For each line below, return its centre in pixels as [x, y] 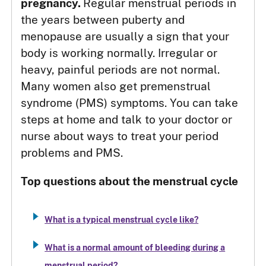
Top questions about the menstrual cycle [130, 181]
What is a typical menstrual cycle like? [122, 219]
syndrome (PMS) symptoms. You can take [130, 103]
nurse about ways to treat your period [120, 136]
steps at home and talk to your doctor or [127, 120]
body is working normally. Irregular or [119, 53]
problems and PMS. [72, 153]
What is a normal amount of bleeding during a [135, 248]
